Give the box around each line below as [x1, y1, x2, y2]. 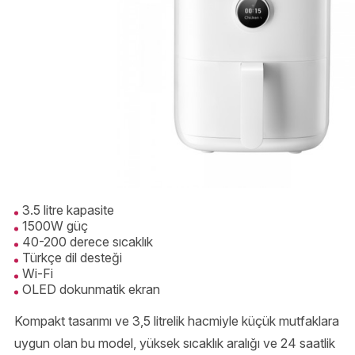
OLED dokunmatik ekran [22, 281, 160, 298]
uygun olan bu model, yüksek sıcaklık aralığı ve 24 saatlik [14, 335, 335, 352]
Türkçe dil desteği [22, 250, 122, 266]
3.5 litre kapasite [22, 202, 114, 219]
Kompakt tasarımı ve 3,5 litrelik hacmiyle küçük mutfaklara [14, 313, 339, 330]
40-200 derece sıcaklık [22, 234, 153, 250]
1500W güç [22, 218, 88, 235]
